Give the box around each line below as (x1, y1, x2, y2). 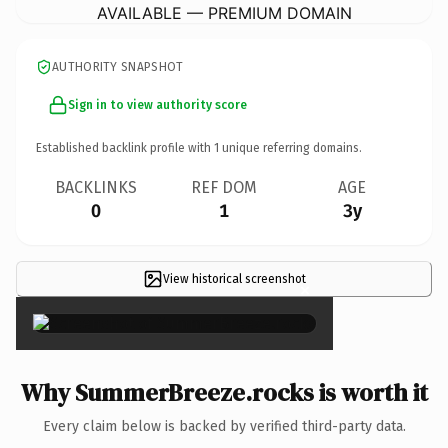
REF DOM (191, 177, 257, 197)
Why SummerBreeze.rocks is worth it (20, 375, 428, 409)
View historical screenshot (162, 271, 306, 286)
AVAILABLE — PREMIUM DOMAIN (96, 2, 352, 23)
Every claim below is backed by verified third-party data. (42, 417, 406, 435)
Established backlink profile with (36, 140, 214, 155)
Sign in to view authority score (68, 97, 247, 112)
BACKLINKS (55, 177, 137, 197)
